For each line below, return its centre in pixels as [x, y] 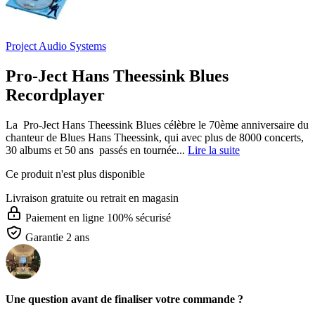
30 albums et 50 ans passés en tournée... [97, 150]
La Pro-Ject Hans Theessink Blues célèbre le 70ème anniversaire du [157, 124]
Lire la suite [214, 150]
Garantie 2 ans [57, 237]
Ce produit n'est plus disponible [75, 174]
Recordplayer [55, 95]
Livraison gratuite [45, 198]
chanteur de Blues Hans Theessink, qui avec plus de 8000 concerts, [155, 137]
